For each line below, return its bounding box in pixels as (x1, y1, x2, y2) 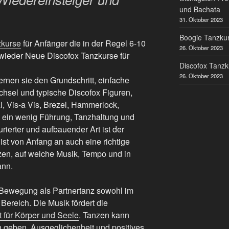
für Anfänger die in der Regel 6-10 (21, 37, 146, 49)
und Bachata (179, 4, 220, 14)
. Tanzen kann (79, 209, 129, 221)
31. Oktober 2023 (179, 15, 223, 24)
